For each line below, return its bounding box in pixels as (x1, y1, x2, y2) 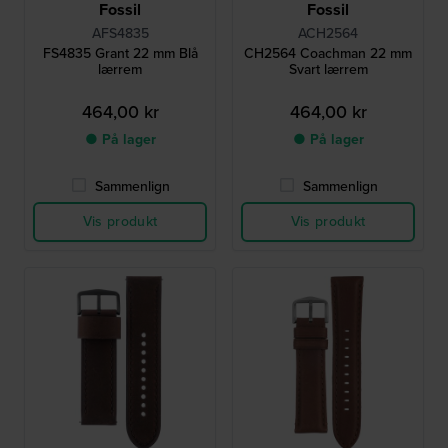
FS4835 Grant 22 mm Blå (42, 43, 198, 65)
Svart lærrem (288, 59, 368, 81)
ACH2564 (298, 23, 358, 45)
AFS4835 (91, 23, 149, 45)
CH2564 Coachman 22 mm (244, 43, 412, 65)
